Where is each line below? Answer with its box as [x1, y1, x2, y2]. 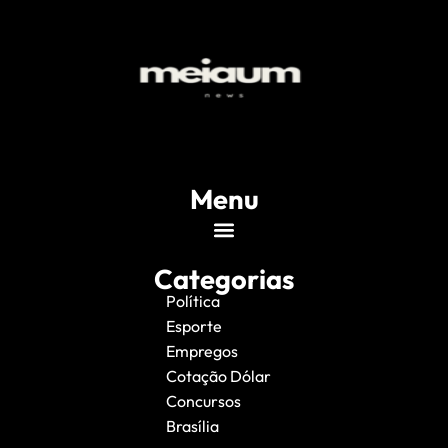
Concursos [165, 391, 241, 412]
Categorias [154, 262, 294, 297]
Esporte [165, 316, 222, 337]
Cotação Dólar [165, 366, 271, 387]
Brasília [165, 416, 219, 437]
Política [165, 291, 220, 312]
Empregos [165, 341, 238, 362]
